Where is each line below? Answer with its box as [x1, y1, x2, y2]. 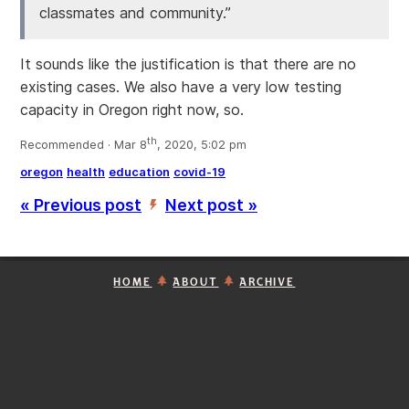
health [67, 165, 105, 180]
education [109, 165, 170, 180]
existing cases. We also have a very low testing [20, 78, 341, 96]
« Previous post [20, 195, 142, 215]
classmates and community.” [39, 4, 231, 22]
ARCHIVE [239, 276, 296, 289]
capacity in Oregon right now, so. [20, 100, 244, 119]
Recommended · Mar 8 [20, 138, 147, 152]
